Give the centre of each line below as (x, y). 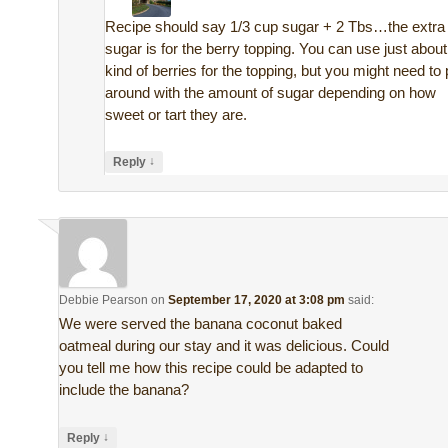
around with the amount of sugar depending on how (271, 92)
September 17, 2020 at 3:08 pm (257, 300)
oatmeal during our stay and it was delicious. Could (224, 346)
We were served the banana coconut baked (201, 324)
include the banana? (124, 390)
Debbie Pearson (104, 300)
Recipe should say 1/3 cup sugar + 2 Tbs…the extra (275, 26)
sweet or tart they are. (176, 114)
